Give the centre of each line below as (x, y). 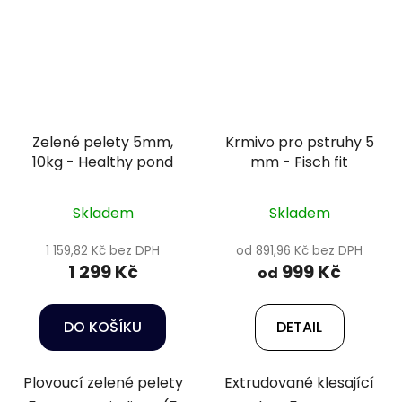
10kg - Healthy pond (103, 162)
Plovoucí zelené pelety (103, 383)
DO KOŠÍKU (103, 328)
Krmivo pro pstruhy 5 (299, 143)
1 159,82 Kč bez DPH (103, 251)
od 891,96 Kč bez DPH (299, 251)
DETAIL (299, 328)
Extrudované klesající (299, 383)
